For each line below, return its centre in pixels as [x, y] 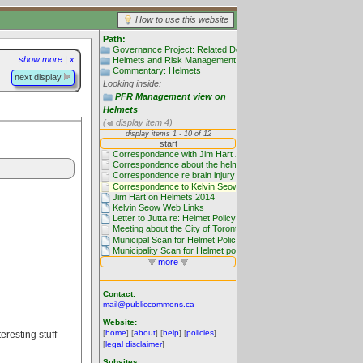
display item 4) [143, 122]
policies [200, 333]
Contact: [119, 294]
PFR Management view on [171, 96]
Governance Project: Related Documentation [201, 49]
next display [39, 77]
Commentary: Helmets [157, 71]
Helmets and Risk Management [174, 60]
